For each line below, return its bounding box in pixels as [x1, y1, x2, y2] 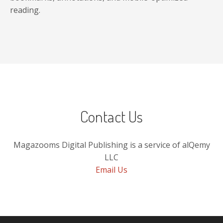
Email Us [96, 164, 127, 175]
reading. [10, 4, 40, 15]
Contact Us [80, 106, 143, 126]
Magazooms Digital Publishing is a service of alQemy [13, 139, 210, 150]
